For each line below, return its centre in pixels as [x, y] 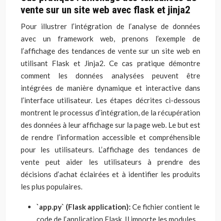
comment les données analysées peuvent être [110, 75]
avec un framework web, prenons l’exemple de [110, 38]
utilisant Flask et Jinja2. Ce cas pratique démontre [110, 63]
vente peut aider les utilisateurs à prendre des [110, 162]
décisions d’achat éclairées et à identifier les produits [110, 174]
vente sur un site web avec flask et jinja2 [106, 10]
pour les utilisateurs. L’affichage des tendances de [110, 149]
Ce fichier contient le [166, 207]
